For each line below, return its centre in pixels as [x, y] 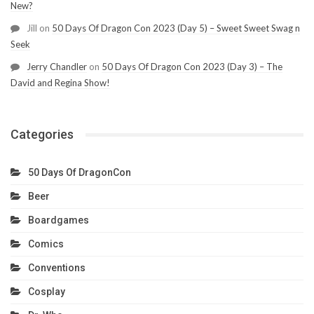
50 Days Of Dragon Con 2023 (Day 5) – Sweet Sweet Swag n [176, 28]
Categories [42, 135]
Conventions [57, 268]
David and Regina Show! [60, 83]
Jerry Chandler [57, 67]
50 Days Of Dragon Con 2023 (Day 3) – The [192, 67]
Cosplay [47, 292]
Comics [46, 244]
